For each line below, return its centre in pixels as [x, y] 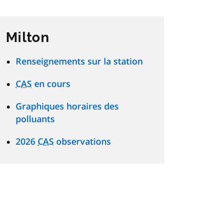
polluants [35, 119]
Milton [27, 38]
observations [82, 142]
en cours [51, 84]
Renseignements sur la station [79, 61]
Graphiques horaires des [67, 106]
